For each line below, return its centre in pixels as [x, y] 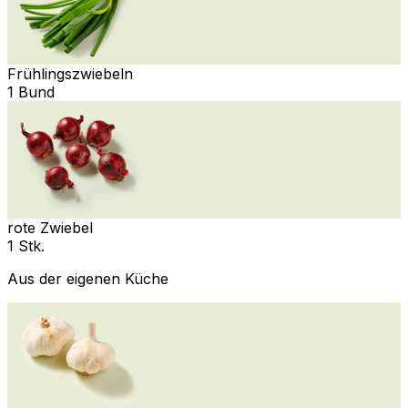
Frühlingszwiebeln [70, 73]
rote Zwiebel [50, 227]
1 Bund [31, 92]
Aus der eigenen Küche [88, 278]
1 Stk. [26, 245]
